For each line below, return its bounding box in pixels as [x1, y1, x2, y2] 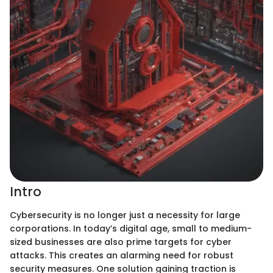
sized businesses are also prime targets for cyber [10, 235, 232, 248]
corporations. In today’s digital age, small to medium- [10, 222, 252, 235]
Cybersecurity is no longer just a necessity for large [10, 208, 240, 221]
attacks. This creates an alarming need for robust [10, 249, 233, 261]
